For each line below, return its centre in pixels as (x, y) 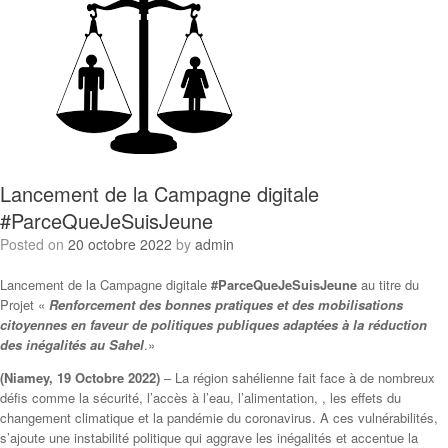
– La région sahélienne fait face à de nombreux (297, 377)
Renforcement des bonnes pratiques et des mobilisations (226, 304)
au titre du (388, 284)
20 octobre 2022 (120, 243)
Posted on (38, 243)
